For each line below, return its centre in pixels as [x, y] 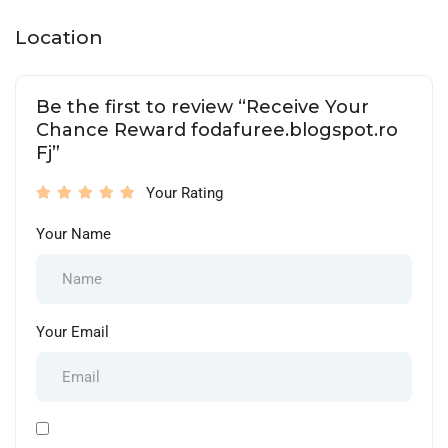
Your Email [72, 331]
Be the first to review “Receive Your [202, 106]
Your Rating [184, 192]
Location [59, 37]
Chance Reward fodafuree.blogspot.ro [217, 129]
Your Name [73, 233]
